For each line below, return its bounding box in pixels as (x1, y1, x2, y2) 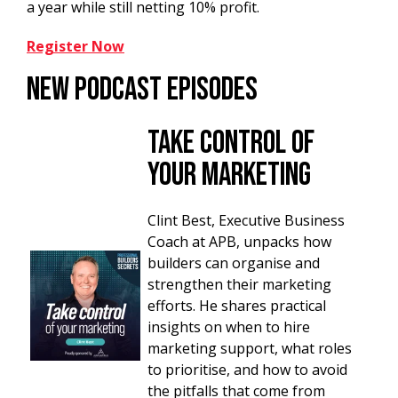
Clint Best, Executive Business (147, 210, 345, 230)
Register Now (27, 36, 124, 56)
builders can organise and (147, 252, 320, 273)
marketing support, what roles (147, 338, 352, 358)
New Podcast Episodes (27, 70, 258, 109)
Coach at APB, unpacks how (147, 231, 331, 251)
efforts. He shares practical (147, 295, 326, 315)
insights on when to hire (147, 316, 310, 337)
